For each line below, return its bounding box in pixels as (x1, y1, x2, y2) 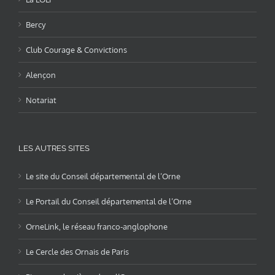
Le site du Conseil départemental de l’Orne (26, 171, 180, 181)
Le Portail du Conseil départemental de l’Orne (26, 196, 192, 206)
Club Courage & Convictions (26, 44, 127, 55)
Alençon (26, 69, 56, 80)
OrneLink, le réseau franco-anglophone (26, 221, 168, 231)
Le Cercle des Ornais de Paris (26, 246, 129, 257)
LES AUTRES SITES (18, 143, 90, 153)
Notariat (26, 95, 56, 105)
